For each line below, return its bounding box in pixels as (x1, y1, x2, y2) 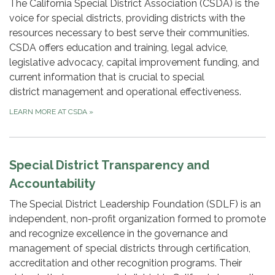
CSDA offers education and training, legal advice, (9, 42, 228, 54)
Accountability (9, 176, 96, 192)
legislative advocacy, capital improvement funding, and (9, 56, 259, 69)
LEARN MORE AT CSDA (9, 107, 89, 117)
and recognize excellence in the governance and (9, 228, 228, 240)
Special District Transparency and (9, 158, 209, 173)
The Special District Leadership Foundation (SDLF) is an (9, 198, 261, 211)
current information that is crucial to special (9, 71, 204, 83)
